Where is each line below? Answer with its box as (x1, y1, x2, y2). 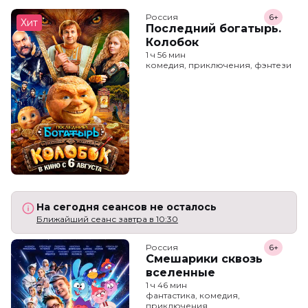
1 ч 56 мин (146, 49, 186, 60)
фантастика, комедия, (146, 289, 240, 300)
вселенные (146, 265, 215, 279)
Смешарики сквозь (146, 252, 263, 265)
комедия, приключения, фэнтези (146, 59, 291, 70)
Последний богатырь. (146, 21, 281, 35)
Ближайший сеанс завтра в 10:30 (36, 213, 178, 224)
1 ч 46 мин (146, 279, 187, 290)
